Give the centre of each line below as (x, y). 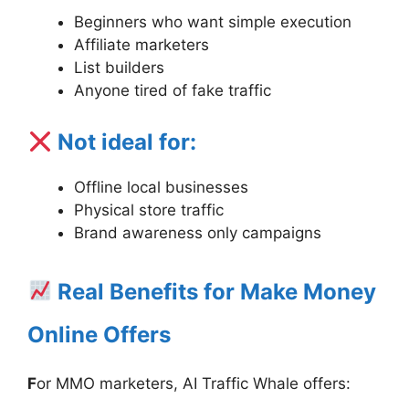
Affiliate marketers (142, 44)
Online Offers (99, 334)
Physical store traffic (149, 210)
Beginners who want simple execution (213, 21)
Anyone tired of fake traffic (173, 90)
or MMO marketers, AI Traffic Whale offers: (194, 383)
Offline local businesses (161, 188)
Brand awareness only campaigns (198, 233)
